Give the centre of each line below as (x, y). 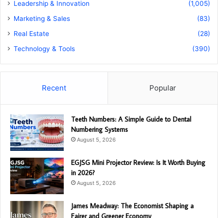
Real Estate (31, 34)
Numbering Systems (100, 130)
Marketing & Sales (42, 19)
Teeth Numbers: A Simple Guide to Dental (131, 119)
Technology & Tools (44, 49)
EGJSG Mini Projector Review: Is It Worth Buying (138, 163)
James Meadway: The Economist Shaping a (132, 206)
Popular (163, 88)
